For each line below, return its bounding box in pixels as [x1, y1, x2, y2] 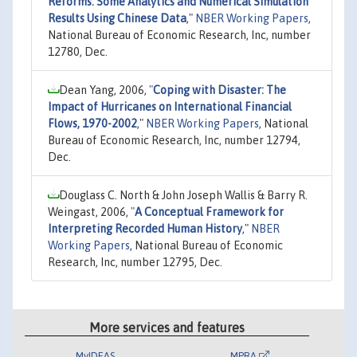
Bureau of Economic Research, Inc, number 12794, [48, 133, 300, 147]
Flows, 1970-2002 [48, 116, 137, 130]
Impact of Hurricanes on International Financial [48, 100, 292, 113]
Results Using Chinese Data [48, 11, 186, 25]
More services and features [89, 320, 245, 335]
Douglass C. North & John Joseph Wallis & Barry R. [59, 188, 308, 202]
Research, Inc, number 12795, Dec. [48, 255, 222, 269]
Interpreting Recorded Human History [48, 222, 242, 235]
